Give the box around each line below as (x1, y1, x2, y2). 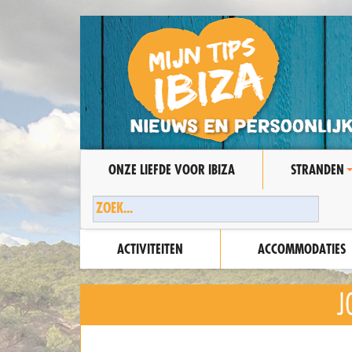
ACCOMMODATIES (258, 240, 346, 257)
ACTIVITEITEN (117, 240, 183, 257)
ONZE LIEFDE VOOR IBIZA (108, 161, 235, 178)
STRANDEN (291, 161, 344, 178)
